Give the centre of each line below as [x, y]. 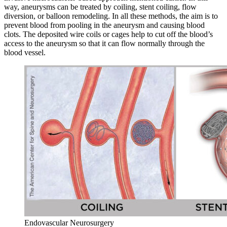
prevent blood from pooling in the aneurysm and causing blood [104, 25]
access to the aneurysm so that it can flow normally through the [104, 44]
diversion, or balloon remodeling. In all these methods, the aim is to [111, 16]
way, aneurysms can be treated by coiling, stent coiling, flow [100, 7]
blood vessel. [25, 53]
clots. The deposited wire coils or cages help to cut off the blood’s [108, 34]
